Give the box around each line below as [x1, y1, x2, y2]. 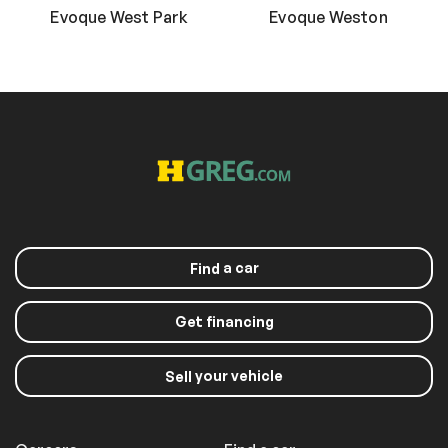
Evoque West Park [50, 7, 189, 28]
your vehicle [192, 367, 283, 385]
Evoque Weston [269, 7, 388, 28]
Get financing [174, 313, 274, 331]
